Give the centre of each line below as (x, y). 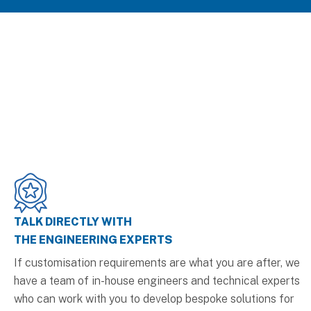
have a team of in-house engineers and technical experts (157, 280)
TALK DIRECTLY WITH (73, 221)
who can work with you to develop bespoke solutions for (154, 299)
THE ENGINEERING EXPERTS (93, 239)
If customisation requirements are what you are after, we (157, 262)
